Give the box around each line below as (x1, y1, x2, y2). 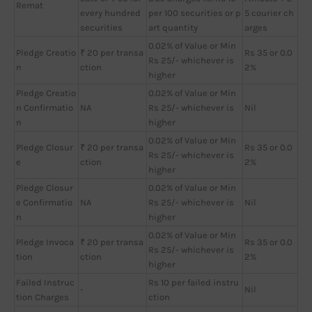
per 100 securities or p (148, 7, 241, 18)
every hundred (80, 7, 141, 18)
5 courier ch (244, 7, 294, 18)
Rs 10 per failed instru (148, 276, 239, 288)
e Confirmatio (16, 196, 72, 208)
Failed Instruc (16, 276, 75, 288)
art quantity (148, 22, 198, 33)
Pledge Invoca (16, 236, 74, 247)
